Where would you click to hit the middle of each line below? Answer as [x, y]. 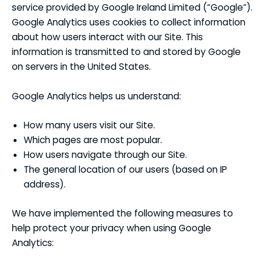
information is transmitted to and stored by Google [126, 51]
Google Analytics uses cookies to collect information [129, 22]
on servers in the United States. [81, 66]
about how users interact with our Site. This [107, 37]
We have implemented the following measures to [122, 213]
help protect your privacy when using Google [112, 228]
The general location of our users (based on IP [125, 170]
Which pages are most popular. [93, 140]
